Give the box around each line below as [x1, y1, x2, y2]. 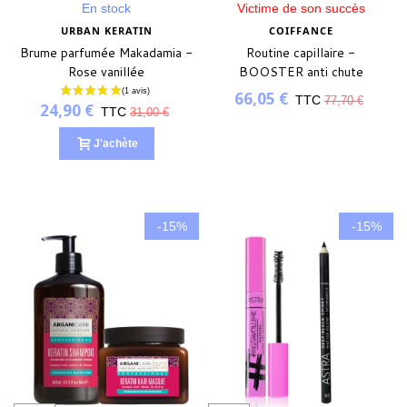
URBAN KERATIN [60, 24, 153, 38]
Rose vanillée [68, 63, 144, 82]
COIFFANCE [268, 24, 333, 38]
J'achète [93, 136, 138, 150]
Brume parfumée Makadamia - [20, 44, 193, 63]
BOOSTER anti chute [238, 63, 363, 82]
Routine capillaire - [246, 44, 355, 63]
